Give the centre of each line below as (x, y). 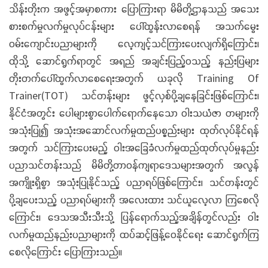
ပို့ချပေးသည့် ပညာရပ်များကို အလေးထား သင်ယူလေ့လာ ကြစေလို (134, 200)
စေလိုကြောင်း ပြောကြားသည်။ (66, 252)
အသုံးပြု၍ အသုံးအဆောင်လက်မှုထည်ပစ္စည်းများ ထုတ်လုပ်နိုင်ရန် (134, 130)
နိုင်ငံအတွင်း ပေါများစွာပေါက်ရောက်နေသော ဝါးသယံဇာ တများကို (134, 113)
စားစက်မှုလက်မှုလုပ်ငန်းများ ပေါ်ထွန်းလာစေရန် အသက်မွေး (134, 26)
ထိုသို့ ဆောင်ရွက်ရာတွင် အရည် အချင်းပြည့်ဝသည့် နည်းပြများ (134, 61)
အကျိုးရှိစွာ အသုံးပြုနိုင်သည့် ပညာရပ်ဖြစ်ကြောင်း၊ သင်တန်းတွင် (134, 182)
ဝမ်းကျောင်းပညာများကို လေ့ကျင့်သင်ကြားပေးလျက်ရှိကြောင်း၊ (134, 43)
